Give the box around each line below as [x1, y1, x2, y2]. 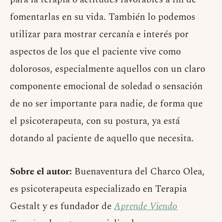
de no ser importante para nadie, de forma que [10, 97, 203, 111]
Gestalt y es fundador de [10, 199, 114, 214]
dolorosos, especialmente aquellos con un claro [10, 62, 205, 77]
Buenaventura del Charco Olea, [72, 165, 205, 179]
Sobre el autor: [10, 165, 72, 179]
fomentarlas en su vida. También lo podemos [10, 10, 195, 25]
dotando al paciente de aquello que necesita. [10, 131, 194, 146]
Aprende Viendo [114, 199, 177, 214]
